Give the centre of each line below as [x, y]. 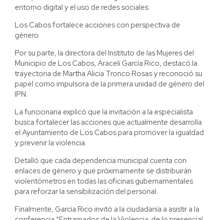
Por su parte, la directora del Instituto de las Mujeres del [104, 53]
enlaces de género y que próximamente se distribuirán [103, 171]
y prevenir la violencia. [51, 143]
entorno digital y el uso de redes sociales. [82, 7]
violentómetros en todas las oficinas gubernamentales [104, 181]
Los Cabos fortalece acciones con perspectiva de [97, 25]
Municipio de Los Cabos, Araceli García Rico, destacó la [106, 63]
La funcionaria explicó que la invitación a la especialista [104, 112]
